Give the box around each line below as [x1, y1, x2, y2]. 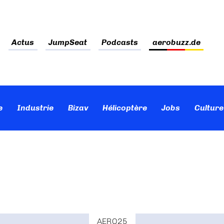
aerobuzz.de [152, 37, 200, 47]
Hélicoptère [102, 103, 147, 112]
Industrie [16, 103, 53, 112]
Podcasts [101, 37, 138, 47]
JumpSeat [48, 37, 87, 47]
